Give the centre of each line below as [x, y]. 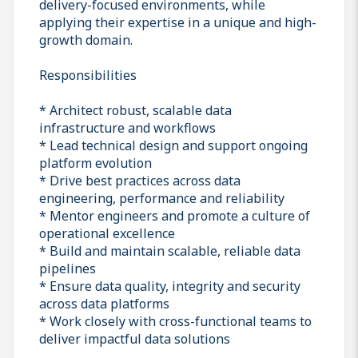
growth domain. [86, 40]
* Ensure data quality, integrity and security [170, 286]
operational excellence [107, 233]
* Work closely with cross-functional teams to [175, 321]
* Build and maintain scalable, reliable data [170, 251]
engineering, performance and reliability [162, 198]
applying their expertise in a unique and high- [178, 22]
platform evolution [95, 163]
